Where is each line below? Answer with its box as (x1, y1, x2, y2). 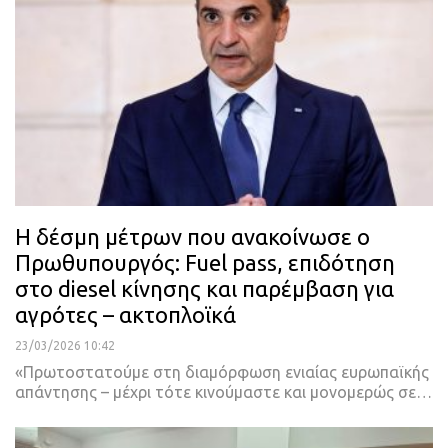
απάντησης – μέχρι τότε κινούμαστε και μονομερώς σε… (15, 382, 432, 401)
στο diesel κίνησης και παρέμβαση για (15, 275, 394, 301)
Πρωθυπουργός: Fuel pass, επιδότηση (15, 249, 395, 275)
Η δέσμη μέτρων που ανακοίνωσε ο (15, 223, 370, 249)
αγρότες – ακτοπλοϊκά (15, 301, 236, 327)
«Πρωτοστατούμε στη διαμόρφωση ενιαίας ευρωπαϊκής (15, 362, 429, 381)
